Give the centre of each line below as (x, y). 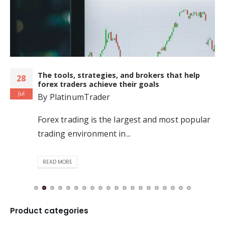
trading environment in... (84, 133)
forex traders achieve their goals (98, 84)
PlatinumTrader (80, 97)
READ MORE (58, 162)
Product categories (49, 210)
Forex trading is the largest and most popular (124, 119)
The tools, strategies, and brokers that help (119, 75)
